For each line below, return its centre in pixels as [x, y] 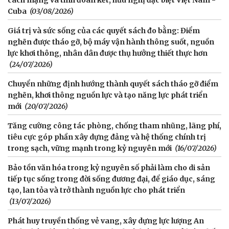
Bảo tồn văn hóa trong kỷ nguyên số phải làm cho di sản [109, 167]
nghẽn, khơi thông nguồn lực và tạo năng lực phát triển [108, 95]
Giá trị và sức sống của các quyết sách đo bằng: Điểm [104, 30]
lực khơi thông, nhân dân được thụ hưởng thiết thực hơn [108, 53]
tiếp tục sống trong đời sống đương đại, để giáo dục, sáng [111, 179]
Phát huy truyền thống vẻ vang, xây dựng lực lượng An [106, 221]
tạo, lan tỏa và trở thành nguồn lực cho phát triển [96, 190]
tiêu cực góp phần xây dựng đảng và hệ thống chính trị [107, 137]
